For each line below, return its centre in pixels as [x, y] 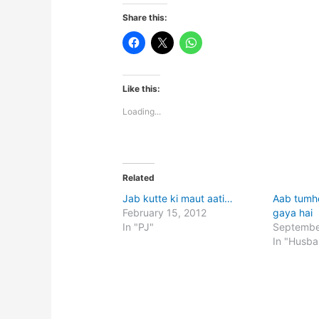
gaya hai [293, 213]
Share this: [145, 18]
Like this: [142, 89]
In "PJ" [138, 227]
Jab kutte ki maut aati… [178, 199]
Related [139, 178]
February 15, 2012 [165, 213]
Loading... [142, 112]
